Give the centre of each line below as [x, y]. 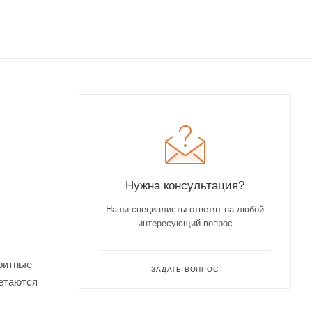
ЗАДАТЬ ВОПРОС [185, 269]
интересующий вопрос [185, 223]
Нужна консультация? [185, 185]
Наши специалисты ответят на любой [185, 209]
